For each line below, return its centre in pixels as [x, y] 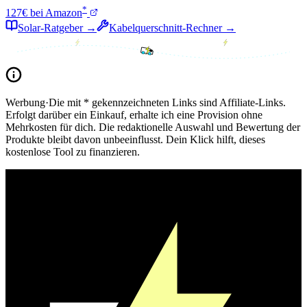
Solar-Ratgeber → [57, 28]
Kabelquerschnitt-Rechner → [172, 28]
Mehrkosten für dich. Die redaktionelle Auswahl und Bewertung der [153, 127]
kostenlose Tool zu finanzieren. [73, 152]
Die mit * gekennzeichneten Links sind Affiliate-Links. [167, 103]
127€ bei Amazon [44, 13]
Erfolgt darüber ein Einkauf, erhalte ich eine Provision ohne [134, 115]
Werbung [25, 103]
